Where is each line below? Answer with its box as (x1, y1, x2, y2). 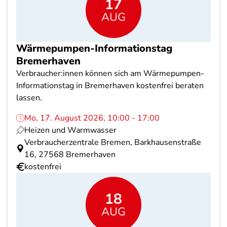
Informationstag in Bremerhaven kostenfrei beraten (16, 80, 204, 91)
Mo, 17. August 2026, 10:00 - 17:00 (24, 112, 160, 124)
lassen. (16, 92, 42, 103)
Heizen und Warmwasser (24, 125, 117, 136)
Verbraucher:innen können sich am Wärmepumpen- (16, 68, 204, 79)
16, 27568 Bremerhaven (24, 149, 116, 160)
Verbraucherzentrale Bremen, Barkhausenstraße (24, 137, 201, 148)
